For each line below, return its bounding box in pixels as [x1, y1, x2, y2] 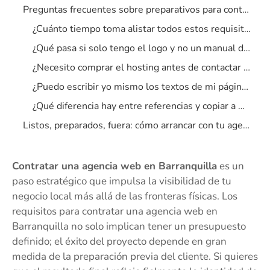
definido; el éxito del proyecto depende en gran [12, 234, 227, 249]
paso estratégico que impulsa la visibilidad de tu [12, 174, 231, 189]
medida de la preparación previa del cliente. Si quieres [12, 250, 258, 264]
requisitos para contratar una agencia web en [12, 204, 218, 219]
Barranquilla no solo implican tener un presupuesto [12, 219, 246, 234]
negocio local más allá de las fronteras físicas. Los [12, 189, 237, 204]
